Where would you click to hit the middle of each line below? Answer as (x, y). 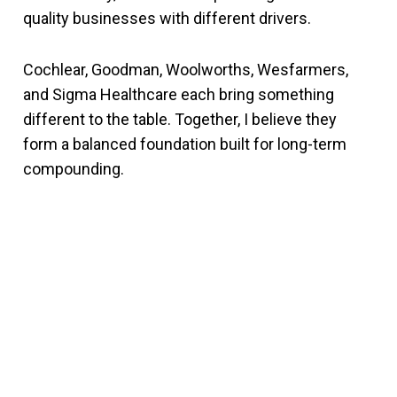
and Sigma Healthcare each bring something (179, 94)
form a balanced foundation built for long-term (185, 144)
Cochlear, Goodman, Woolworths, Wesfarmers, (186, 70)
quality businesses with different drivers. (167, 18)
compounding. (74, 169)
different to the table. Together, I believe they (180, 119)
